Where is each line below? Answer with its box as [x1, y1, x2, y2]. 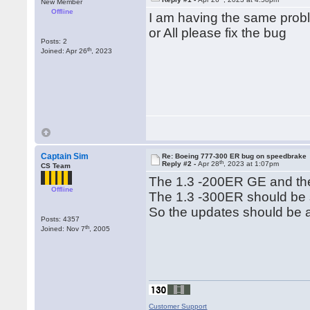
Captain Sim [41, 152, 89, 161]
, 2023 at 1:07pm [224, 160, 280, 167]
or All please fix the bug [149, 26, 287, 40]
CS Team [41, 162, 71, 170]
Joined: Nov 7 [41, 225, 86, 232]
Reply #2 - [162, 160, 199, 167]
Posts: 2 [41, 37, 68, 45]
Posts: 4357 [41, 215, 80, 223]
